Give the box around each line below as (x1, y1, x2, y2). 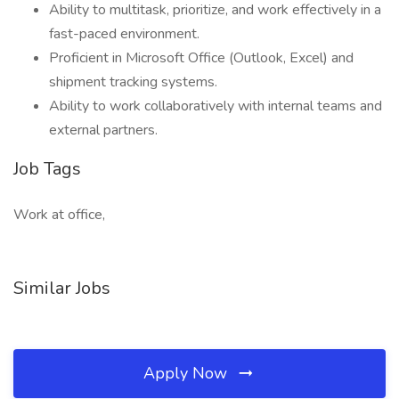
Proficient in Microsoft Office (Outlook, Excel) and (49, 48, 354, 68)
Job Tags (13, 157, 81, 181)
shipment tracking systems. (49, 72, 217, 92)
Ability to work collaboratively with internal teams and (49, 96, 382, 116)
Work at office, (13, 205, 105, 224)
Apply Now (143, 362, 232, 384)
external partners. (49, 120, 158, 140)
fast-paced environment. (49, 24, 199, 44)
